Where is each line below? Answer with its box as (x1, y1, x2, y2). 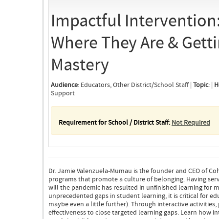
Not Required (172, 118, 210, 128)
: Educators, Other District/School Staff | (78, 81, 193, 90)
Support (51, 89, 75, 98)
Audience (51, 81, 78, 90)
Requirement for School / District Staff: (59, 118, 172, 128)
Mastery (51, 54, 109, 77)
